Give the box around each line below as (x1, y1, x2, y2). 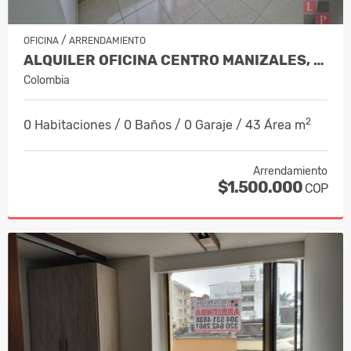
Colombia (24, 73, 70, 87)
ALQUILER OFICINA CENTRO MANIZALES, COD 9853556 (313, 51, 324, 69)
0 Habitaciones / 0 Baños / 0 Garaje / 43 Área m (24, 117, 306, 132)
